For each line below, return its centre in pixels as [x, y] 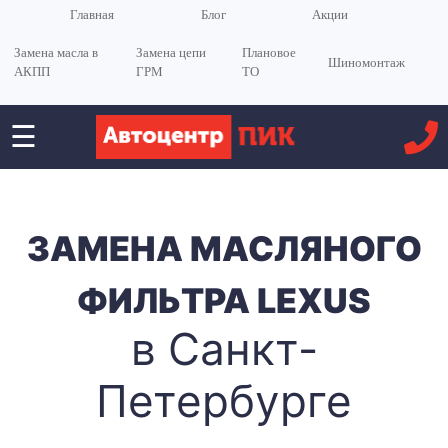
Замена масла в [55, 52]
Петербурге [224, 400]
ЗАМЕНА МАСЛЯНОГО [224, 248]
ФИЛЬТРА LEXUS [224, 300]
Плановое [268, 52]
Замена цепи [171, 52]
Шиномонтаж [366, 62]
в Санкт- [224, 348]
